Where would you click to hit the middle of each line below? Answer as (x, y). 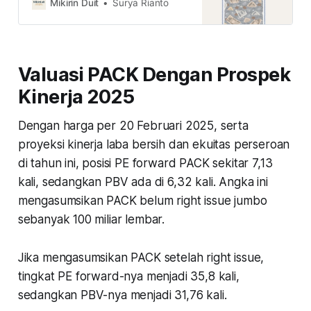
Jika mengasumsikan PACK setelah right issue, (141, 257)
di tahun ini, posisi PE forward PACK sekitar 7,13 (145, 163)
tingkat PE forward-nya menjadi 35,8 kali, (128, 276)
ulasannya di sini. (69, 29)
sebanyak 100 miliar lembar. (93, 219)
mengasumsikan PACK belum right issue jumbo (142, 200)
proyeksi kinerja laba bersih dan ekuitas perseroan (154, 144)
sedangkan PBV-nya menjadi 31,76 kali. (124, 295)
